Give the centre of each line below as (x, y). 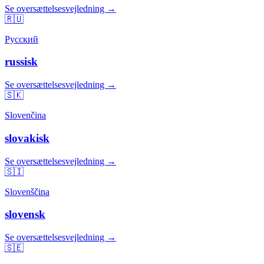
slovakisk (27, 138)
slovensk (25, 214)
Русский (22, 39)
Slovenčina (25, 115)
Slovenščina (27, 192)
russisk (21, 62)
